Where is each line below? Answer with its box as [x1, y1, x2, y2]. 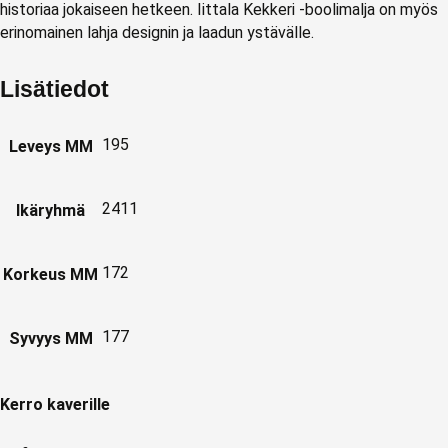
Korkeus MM [3, 265, 98, 285]
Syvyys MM [8, 329, 93, 349]
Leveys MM [8, 137, 93, 157]
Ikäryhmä [16, 201, 85, 221]
